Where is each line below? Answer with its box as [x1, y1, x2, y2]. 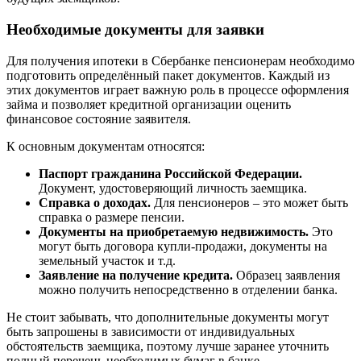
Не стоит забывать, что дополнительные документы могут [6, 309, 329, 324]
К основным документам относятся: [6, 139, 205, 153]
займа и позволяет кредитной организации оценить [6, 97, 291, 111]
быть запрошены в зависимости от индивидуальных [6, 324, 295, 338]
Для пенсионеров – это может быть [151, 195, 348, 210]
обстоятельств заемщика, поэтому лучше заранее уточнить [6, 338, 329, 353]
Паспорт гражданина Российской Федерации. [39, 166, 302, 180]
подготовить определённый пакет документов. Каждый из [6, 68, 330, 82]
